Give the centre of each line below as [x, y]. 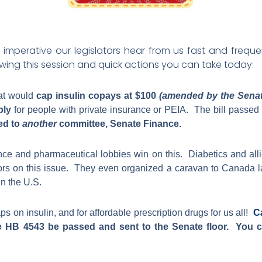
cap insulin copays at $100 [98, 96]
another [39, 124]
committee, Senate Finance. [119, 124]
